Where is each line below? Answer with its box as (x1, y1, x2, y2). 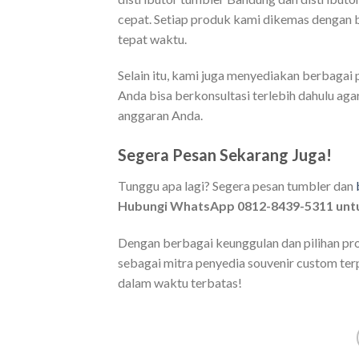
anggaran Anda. (118, 107, 203, 123)
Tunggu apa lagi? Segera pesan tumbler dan (118, 178, 356, 194)
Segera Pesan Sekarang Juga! (118, 145, 332, 165)
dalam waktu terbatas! (118, 275, 242, 291)
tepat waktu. (118, 30, 187, 46)
